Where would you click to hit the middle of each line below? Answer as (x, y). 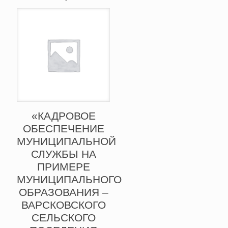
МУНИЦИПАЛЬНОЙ (66, 141)
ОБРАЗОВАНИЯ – (63, 192)
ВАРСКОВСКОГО (63, 205)
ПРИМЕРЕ (63, 166)
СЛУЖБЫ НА (63, 154)
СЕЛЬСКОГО (63, 217)
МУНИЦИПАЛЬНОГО (69, 179)
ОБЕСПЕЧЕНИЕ (63, 128)
